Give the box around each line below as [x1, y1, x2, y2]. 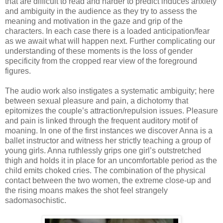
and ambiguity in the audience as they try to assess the [5, 6, 197, 15]
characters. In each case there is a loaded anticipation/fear [5, 26, 210, 35]
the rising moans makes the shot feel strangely [5, 186, 168, 195]
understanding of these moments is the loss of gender [5, 46, 193, 55]
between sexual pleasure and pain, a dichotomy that [5, 96, 188, 105]
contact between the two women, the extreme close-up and [5, 176, 211, 185]
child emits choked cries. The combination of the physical [5, 166, 206, 175]
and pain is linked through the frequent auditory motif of [5, 116, 198, 125]
